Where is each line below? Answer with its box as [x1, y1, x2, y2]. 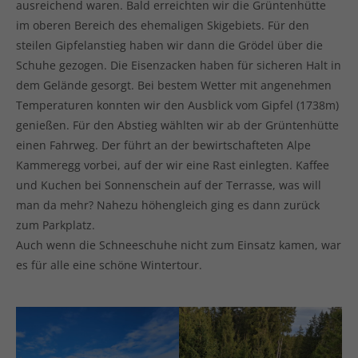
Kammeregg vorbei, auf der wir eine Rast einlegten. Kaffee [16, 157, 329, 173]
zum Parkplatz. [16, 217, 95, 233]
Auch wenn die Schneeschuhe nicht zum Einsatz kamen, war [16, 237, 341, 253]
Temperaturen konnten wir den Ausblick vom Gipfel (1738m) [16, 97, 339, 113]
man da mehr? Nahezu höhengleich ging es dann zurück [16, 197, 320, 213]
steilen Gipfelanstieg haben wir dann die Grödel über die [16, 38, 323, 53]
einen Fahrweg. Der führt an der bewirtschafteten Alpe [16, 137, 311, 153]
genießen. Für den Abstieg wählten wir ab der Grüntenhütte [16, 117, 339, 133]
